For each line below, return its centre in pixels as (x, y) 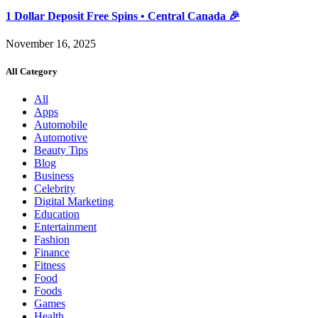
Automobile (61, 125)
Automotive (61, 138)
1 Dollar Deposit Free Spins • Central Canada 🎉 (123, 16)
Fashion (52, 240)
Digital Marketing (74, 202)
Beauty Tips (61, 150)
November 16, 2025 (51, 43)
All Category (32, 72)
